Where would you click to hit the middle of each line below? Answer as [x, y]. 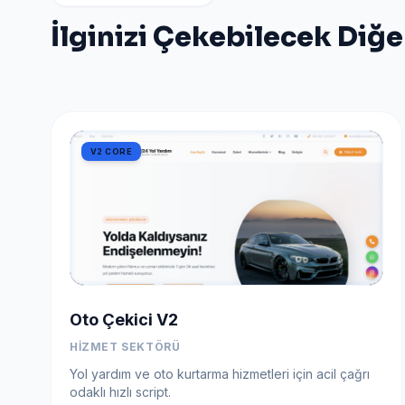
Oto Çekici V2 [124, 319]
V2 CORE [112, 151]
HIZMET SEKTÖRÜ [125, 346]
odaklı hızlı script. [120, 391]
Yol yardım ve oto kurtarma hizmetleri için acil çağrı [220, 373]
